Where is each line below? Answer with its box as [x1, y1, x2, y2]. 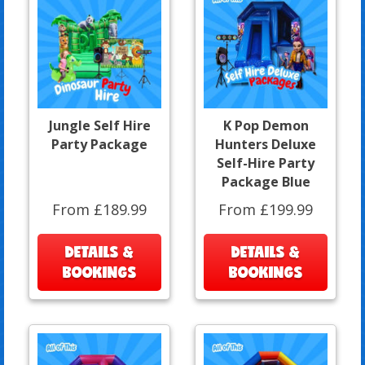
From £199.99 [218, 199, 313, 219]
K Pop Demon [222, 116, 309, 134]
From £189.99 [52, 199, 147, 219]
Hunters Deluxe [215, 134, 316, 153]
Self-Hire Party [217, 153, 314, 172]
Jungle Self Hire [48, 116, 151, 134]
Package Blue [221, 172, 310, 191]
